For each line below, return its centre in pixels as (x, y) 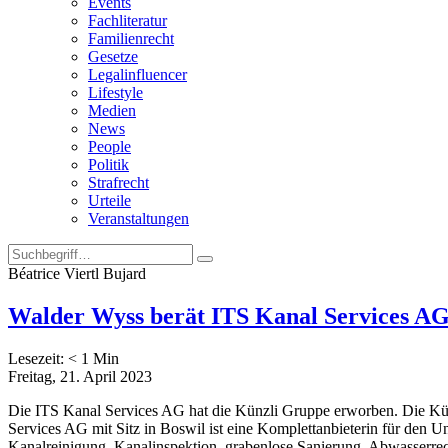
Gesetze (113, 56)
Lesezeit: (38, 358)
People (109, 146)
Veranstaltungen (138, 218)
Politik (108, 164)
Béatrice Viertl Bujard (77, 273)
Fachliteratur (127, 20)
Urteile (109, 200)
